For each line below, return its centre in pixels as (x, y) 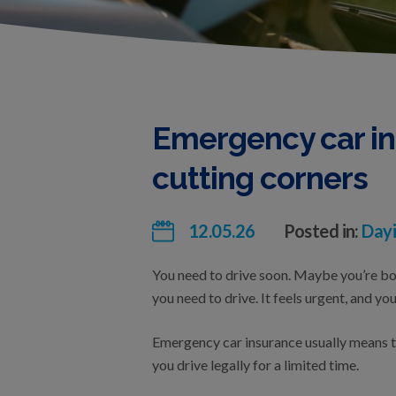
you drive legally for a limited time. (255, 365)
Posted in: (323, 231)
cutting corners (260, 178)
